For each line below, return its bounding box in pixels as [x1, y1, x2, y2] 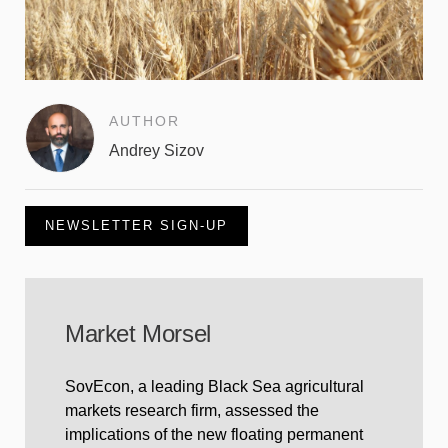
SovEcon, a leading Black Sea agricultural [65, 378, 364, 396]
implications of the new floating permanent [65, 426, 363, 444]
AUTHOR [109, 113, 180, 130]
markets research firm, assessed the [65, 402, 319, 420]
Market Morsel [65, 320, 211, 348]
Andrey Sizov [109, 142, 204, 160]
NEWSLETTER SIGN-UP [45, 218, 228, 234]
